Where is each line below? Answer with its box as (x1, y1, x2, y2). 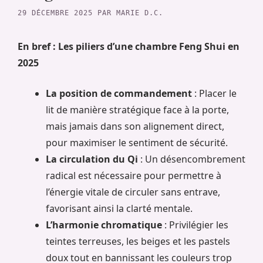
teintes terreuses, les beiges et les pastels (46, 234, 230, 248)
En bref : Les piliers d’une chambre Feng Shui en (18, 39, 240, 53)
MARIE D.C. (116, 8, 163, 17)
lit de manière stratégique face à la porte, (46, 103, 229, 116)
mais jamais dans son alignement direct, (46, 119, 224, 133)
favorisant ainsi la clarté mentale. (46, 201, 193, 215)
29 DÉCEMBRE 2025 (18, 8, 93, 17)
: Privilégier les (162, 218, 228, 231)
